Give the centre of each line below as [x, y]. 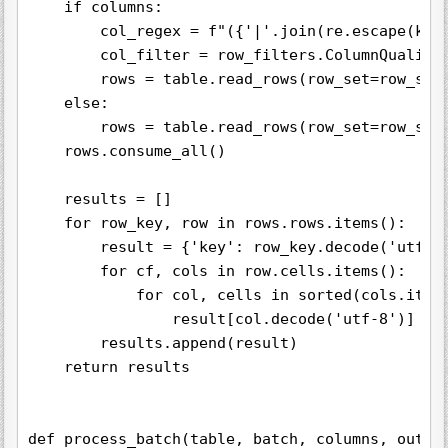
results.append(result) [163, 343]
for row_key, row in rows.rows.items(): [217, 223]
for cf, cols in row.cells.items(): [217, 271]
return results [109, 367]
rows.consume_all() [127, 151]
